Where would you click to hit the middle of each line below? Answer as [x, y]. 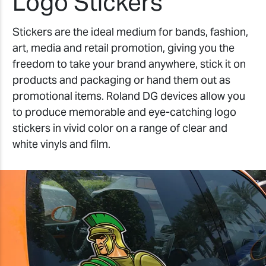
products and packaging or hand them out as [121, 80]
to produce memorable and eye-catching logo [124, 112]
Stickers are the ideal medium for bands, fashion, [130, 31]
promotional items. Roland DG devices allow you [129, 96]
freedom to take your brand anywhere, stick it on [129, 64]
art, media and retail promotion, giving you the [123, 47]
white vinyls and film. [61, 144]
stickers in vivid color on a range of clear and [120, 128]
